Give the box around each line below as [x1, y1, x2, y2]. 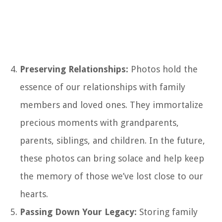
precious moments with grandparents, [20, 117, 179, 128]
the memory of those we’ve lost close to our [20, 170, 203, 181]
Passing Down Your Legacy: [20, 206, 137, 217]
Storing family [137, 206, 198, 217]
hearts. [20, 188, 48, 199]
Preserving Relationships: [20, 63, 128, 74]
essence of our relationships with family [20, 81, 185, 92]
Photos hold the [128, 63, 198, 74]
